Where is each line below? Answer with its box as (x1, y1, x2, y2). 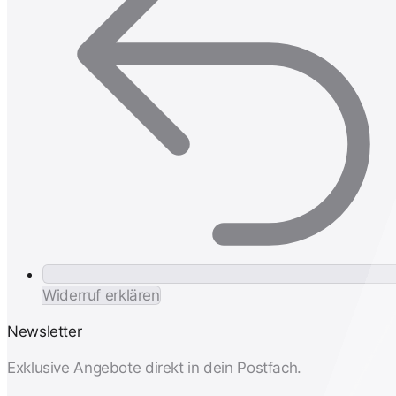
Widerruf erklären (42, 286, 160, 305)
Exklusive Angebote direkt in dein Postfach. (7, 359, 301, 377)
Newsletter (7, 323, 82, 341)
